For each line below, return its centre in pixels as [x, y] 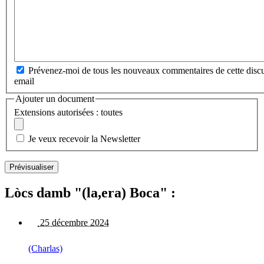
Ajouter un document [55, 98]
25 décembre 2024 [73, 223]
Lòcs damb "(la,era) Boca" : [90, 193]
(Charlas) [45, 249]
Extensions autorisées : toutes [68, 113]
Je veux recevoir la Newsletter [84, 139]
